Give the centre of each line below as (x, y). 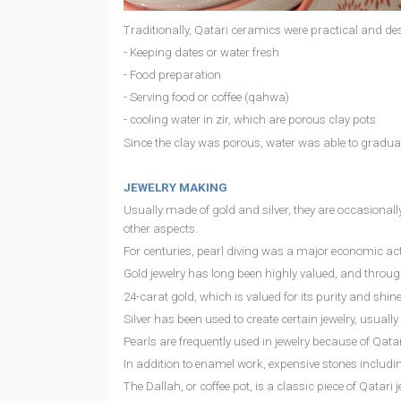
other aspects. (162, 229)
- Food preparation (173, 74)
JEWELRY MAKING (175, 187)
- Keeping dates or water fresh (202, 52)
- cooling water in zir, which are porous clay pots (251, 120)
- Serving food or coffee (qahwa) (207, 98)
